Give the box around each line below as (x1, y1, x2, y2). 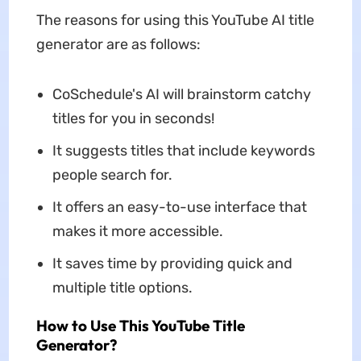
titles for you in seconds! (52, 109, 214, 127)
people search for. (52, 165, 172, 184)
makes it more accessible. (52, 222, 223, 240)
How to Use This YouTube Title (35, 315, 245, 335)
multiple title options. (52, 278, 193, 297)
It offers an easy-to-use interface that (52, 197, 307, 216)
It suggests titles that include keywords (52, 141, 315, 160)
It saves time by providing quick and (52, 254, 293, 272)
